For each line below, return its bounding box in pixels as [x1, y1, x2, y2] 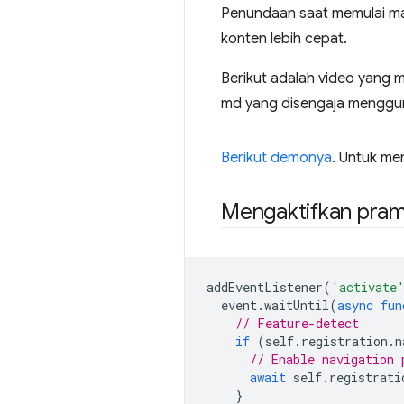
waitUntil [264, 297, 329, 314]
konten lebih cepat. [221, 30, 347, 48]
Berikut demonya [221, 149, 332, 167]
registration [301, 333, 388, 350]
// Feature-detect [235, 315, 359, 332]
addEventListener [207, 279, 323, 296]
